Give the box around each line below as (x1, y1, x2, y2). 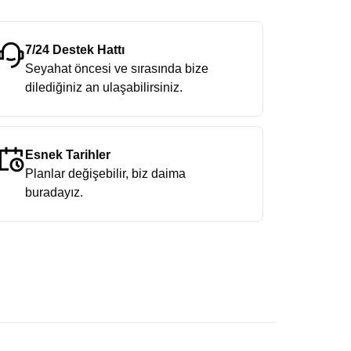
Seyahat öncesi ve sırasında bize (24, 62, 208, 75)
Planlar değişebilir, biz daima (24, 167, 186, 180)
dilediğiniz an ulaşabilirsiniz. (24, 81, 183, 94)
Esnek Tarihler (24, 148, 110, 161)
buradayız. (24, 186, 83, 199)
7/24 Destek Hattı (24, 43, 125, 56)
